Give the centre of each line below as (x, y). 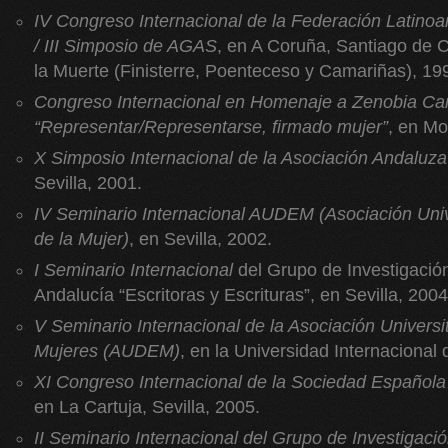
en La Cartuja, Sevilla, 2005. (147, 407)
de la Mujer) (81, 239)
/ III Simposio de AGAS (125, 46)
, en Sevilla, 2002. (200, 239)
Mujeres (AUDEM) (107, 351)
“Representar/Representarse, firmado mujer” (211, 127)
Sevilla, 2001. (88, 183)
